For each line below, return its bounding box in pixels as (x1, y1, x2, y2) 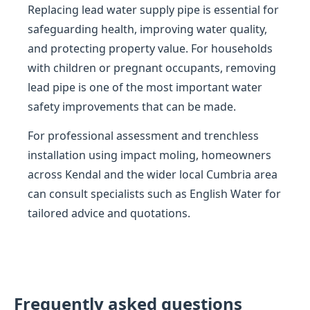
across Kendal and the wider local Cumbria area (28, 167, 277, 183)
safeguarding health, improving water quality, (28, 21, 267, 37)
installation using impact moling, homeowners (28, 147, 271, 163)
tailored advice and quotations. (28, 206, 190, 221)
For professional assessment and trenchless (28, 128, 259, 144)
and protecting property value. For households (28, 41, 273, 57)
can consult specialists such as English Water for (28, 186, 281, 202)
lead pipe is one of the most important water (28, 80, 262, 95)
